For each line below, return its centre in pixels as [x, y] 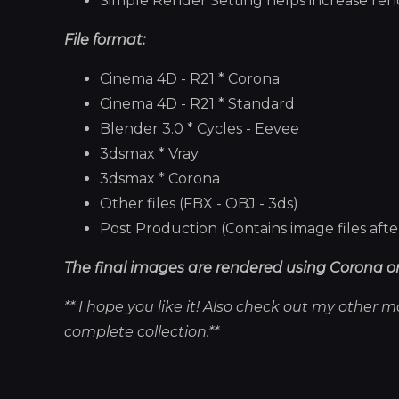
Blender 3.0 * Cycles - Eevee [199, 128]
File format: [105, 39]
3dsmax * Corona [160, 178]
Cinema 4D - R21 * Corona [190, 78]
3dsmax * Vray [149, 153]
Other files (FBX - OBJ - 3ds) [199, 203]
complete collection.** [142, 331]
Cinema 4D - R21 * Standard [197, 103]
